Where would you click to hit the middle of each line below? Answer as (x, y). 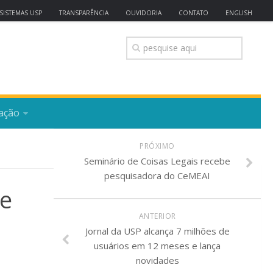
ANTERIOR (157, 216)
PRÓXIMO (157, 146)
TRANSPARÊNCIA (84, 13)
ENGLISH (239, 13)
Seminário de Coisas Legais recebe (157, 161)
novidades (157, 260)
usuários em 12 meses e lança (157, 246)
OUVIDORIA (144, 13)
